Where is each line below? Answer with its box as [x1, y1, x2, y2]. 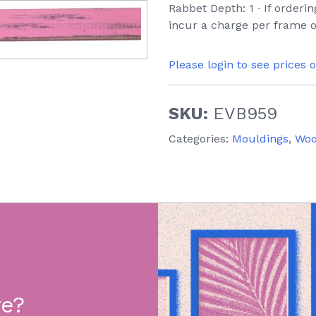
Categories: [169, 132, 232, 145]
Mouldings [232, 132, 288, 145]
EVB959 [213, 104, 277, 123]
